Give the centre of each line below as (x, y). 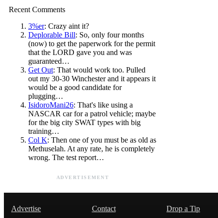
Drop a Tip (183, 208)
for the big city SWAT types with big (84, 122)
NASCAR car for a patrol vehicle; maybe (92, 113)
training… (44, 131)
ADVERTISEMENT (83, 177)
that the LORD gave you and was (80, 52)
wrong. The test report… (66, 157)
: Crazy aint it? (67, 26)
